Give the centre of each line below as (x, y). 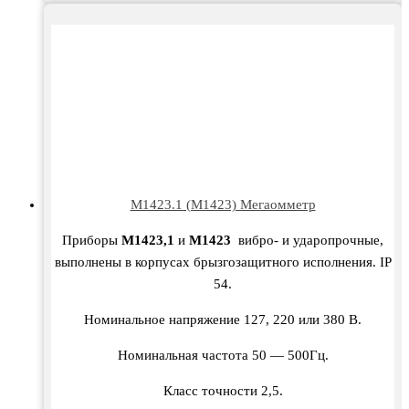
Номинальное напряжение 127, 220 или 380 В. (223, 320)
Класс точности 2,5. (223, 391)
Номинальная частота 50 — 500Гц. (223, 356)
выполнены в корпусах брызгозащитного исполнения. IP (223, 262)
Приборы (92, 241)
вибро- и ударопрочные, (309, 241)
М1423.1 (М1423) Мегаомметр (223, 205)
